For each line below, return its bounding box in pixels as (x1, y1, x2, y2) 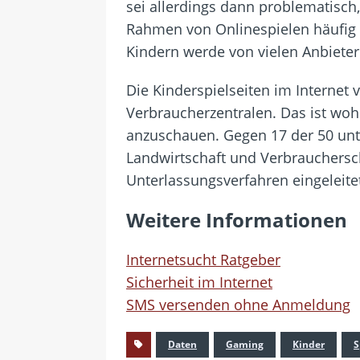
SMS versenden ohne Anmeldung (126, 294, 350, 314)
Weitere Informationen (126, 206, 347, 233)
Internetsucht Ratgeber (126, 249, 280, 269)
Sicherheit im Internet (126, 272, 272, 292)
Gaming (226, 337, 264, 351)
